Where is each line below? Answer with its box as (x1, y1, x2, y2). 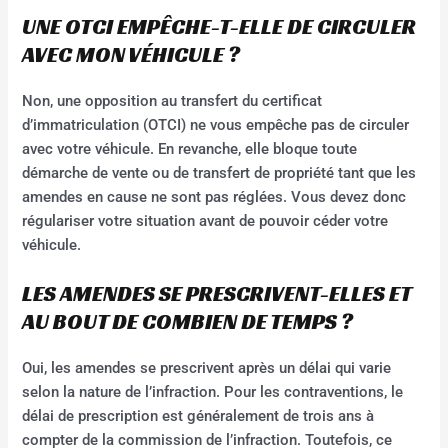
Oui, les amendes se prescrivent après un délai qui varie (22, 359, 392, 378)
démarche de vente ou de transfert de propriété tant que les (22, 163, 417, 182)
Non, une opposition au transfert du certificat (22, 91, 323, 110)
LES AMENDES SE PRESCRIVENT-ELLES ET (22, 280, 412, 308)
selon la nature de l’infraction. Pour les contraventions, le (22, 383, 404, 402)
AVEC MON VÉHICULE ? (22, 40, 241, 68)
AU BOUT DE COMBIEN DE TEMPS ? (22, 308, 354, 336)
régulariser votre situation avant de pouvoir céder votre (22, 211, 389, 230)
